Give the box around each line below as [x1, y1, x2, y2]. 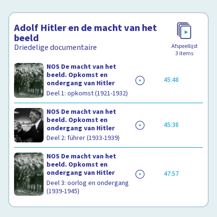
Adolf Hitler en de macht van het [14, 20, 157, 35]
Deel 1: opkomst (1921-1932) [46, 88, 128, 98]
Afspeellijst [171, 42, 198, 50]
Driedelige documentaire [14, 42, 97, 53]
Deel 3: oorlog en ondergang [46, 178, 129, 188]
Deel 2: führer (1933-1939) [46, 133, 120, 143]
